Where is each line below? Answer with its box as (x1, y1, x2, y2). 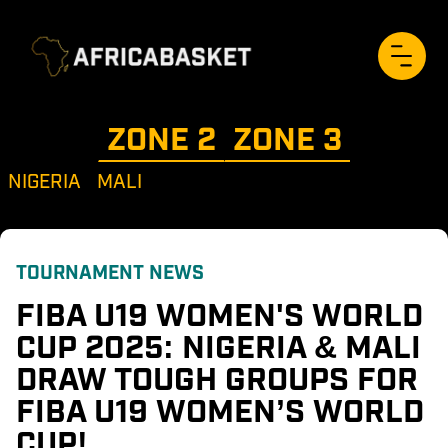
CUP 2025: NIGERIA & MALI (16, 325, 429, 363)
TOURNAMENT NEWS (16, 259, 204, 282)
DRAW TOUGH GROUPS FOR (16, 357, 426, 395)
